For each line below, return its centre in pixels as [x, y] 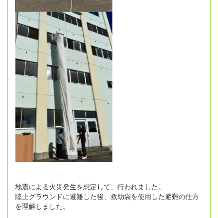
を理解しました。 [42, 206]
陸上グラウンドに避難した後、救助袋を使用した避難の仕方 [107, 196]
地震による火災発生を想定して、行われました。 [90, 187]
